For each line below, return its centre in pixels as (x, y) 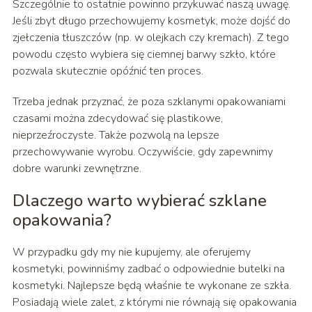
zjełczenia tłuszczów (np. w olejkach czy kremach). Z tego (150, 38)
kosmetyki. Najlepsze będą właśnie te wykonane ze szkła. (151, 286)
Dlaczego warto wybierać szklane (139, 201)
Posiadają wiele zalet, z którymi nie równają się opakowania (154, 303)
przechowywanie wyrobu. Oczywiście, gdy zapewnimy (142, 152)
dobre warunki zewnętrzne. (77, 169)
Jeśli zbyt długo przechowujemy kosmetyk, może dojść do (151, 21)
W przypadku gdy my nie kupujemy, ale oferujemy (131, 252)
